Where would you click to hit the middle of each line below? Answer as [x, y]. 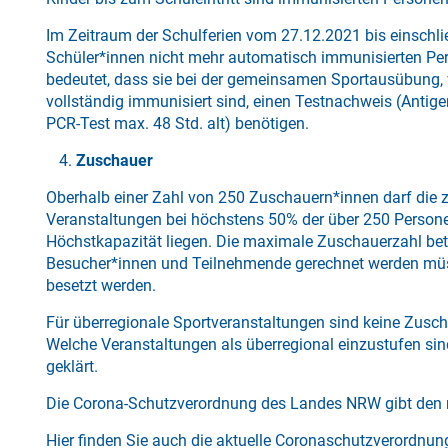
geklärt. [72, 366]
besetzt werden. [101, 285]
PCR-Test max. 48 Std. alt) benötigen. [178, 123]
